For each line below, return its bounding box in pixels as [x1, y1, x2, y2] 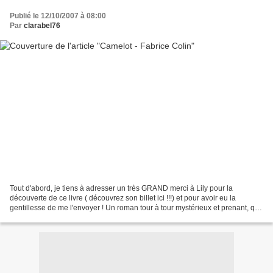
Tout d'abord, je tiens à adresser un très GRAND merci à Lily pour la [10, 184, 233, 193]
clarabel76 [24, 21, 60, 30]
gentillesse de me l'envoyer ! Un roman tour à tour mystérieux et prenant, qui [10, 204, 261, 213]
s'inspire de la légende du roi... [10, 213, 111, 222]
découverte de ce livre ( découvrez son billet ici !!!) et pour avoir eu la [10, 194, 236, 203]
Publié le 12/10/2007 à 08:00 [10, 11, 106, 20]
